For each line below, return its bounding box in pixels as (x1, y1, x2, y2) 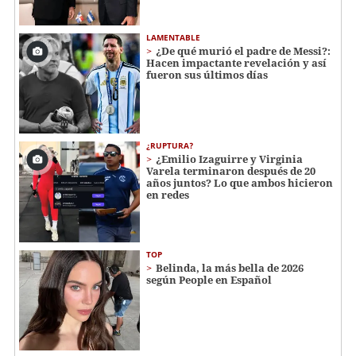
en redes (146, 188, 189, 203)
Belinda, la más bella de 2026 (156, 260, 304, 275)
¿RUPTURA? (146, 140, 193, 152)
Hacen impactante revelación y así (146, 55, 327, 70)
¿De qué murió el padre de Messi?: (156, 43, 331, 58)
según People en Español (146, 272, 272, 287)
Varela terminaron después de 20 (146, 164, 315, 179)
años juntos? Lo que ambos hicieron (146, 176, 333, 191)
